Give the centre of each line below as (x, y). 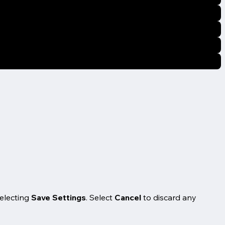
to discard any (169, 197)
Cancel (128, 197)
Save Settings (59, 197)
